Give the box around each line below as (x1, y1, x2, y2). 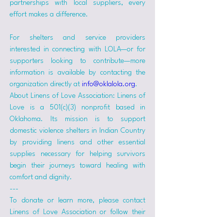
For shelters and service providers (10, 34, 145, 42)
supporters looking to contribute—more (10, 58, 145, 65)
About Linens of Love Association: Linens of (10, 93, 145, 100)
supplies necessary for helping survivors (10, 151, 145, 158)
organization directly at (10, 81, 82, 88)
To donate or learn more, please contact (10, 197, 145, 204)
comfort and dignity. (10, 174, 72, 181)
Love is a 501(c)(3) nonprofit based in (10, 104, 145, 111)
